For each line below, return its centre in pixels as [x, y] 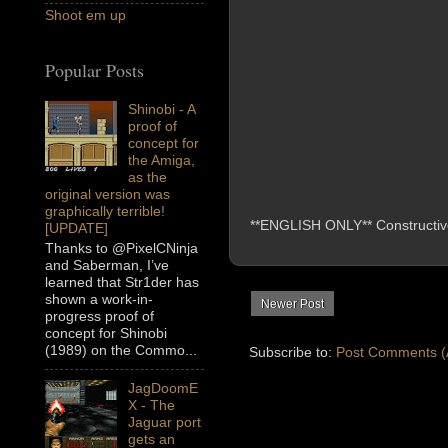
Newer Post [292, 303]
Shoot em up [85, 15]
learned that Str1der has [122, 282]
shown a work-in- [99, 299]
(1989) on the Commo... [121, 350]
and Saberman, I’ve [107, 265]
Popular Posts [94, 70]
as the [147, 177]
